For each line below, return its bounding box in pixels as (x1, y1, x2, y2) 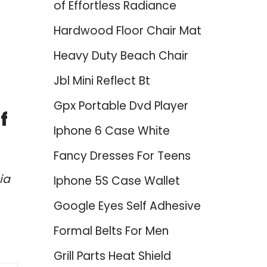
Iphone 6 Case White (53, 123, 170, 139)
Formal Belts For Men (53, 223, 169, 239)
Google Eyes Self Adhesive (53, 198, 201, 214)
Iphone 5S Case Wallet (53, 173, 180, 189)
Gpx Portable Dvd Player (53, 98, 188, 114)
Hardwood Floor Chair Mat (53, 23, 201, 39)
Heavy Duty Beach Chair (53, 48, 188, 64)
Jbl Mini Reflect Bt (53, 73, 150, 89)
